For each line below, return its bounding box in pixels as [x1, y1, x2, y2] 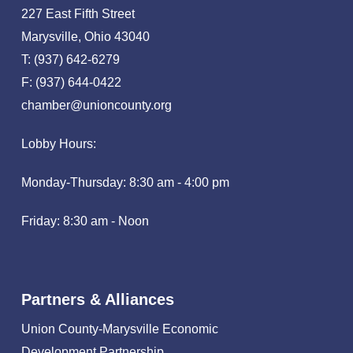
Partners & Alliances [20, 291, 174, 308]
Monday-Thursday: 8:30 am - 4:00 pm [20, 176, 229, 189]
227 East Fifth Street [20, 7, 135, 20]
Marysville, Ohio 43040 [20, 30, 150, 43]
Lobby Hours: [20, 137, 96, 150]
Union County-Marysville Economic [20, 322, 218, 336]
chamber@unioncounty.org [20, 98, 172, 112]
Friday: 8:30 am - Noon [20, 214, 149, 228]
